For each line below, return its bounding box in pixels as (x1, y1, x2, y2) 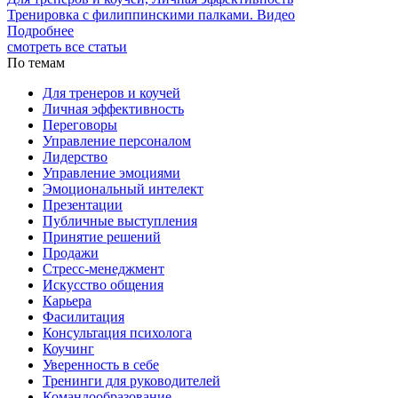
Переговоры (43, 116, 117, 132)
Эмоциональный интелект (43, 180, 203, 196)
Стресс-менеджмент (43, 260, 164, 276)
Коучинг (43, 340, 94, 356)
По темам (7, 54, 65, 70)
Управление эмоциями (43, 164, 180, 180)
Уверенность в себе (43, 356, 159, 372)
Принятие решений (43, 228, 161, 244)
